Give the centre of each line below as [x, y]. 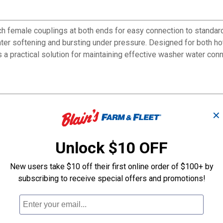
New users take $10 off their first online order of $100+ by [111, 166]
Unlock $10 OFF [111, 148]
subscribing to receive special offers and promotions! [111, 178]
